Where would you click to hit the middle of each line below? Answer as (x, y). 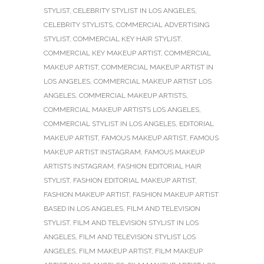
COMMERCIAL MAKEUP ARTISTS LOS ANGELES (121, 109)
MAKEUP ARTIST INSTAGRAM (92, 152)
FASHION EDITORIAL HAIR (159, 166)
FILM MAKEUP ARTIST (115, 251)
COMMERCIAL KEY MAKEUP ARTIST (102, 53)
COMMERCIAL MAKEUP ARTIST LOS (153, 81)
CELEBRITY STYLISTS (78, 24)
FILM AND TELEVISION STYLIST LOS (137, 237)
